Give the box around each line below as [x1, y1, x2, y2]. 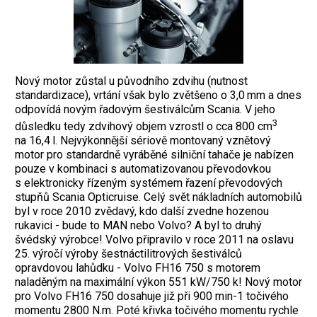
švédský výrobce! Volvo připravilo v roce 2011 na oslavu [15, 233, 294, 247]
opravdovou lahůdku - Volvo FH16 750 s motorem [15, 261, 260, 275]
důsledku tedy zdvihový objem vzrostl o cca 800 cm [15, 120, 272, 134]
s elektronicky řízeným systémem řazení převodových [15, 176, 282, 190]
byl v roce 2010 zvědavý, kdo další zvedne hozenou [15, 204, 269, 219]
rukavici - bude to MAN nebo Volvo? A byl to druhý [15, 219, 262, 233]
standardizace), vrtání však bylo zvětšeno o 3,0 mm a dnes [15, 88, 301, 103]
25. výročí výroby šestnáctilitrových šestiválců [15, 247, 242, 261]
